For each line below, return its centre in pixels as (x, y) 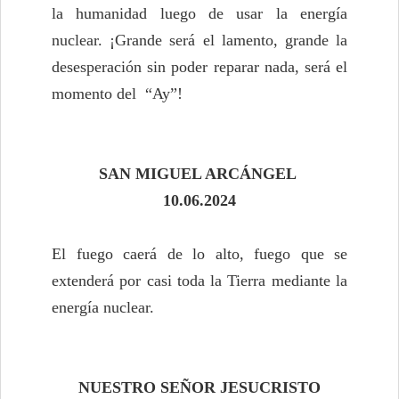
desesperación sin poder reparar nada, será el (199, 67)
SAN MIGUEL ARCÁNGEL (197, 174)
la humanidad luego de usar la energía (199, 14)
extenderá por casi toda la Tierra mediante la (199, 281)
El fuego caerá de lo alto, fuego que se (199, 254)
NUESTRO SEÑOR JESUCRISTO (199, 388)
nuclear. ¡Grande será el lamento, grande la (199, 41)
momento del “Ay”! (119, 94)
